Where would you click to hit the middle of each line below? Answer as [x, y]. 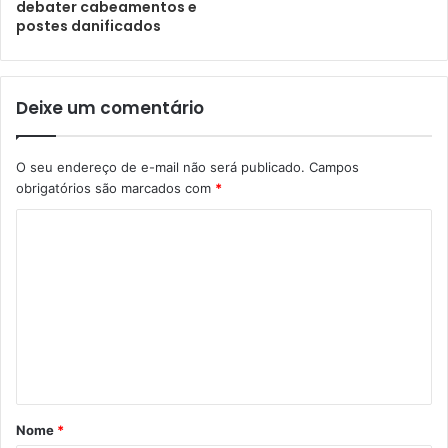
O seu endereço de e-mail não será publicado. [160, 166]
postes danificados [88, 25]
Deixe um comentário [110, 107]
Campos [334, 166]
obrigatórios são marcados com [115, 187]
